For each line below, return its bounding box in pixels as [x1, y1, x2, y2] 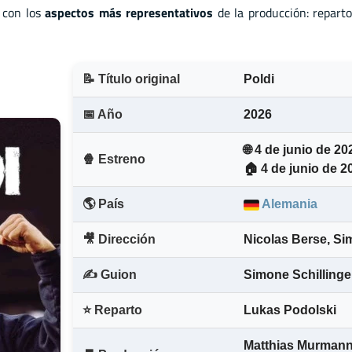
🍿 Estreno [82, 152, 145, 167]
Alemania [259, 197, 317, 211]
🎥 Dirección [82, 233, 156, 247]
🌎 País [82, 197, 124, 211]
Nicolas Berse [244, 233, 327, 247]
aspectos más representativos [45, 2, 214, 22]
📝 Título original [82, 72, 180, 86]
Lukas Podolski [244, 303, 336, 317]
